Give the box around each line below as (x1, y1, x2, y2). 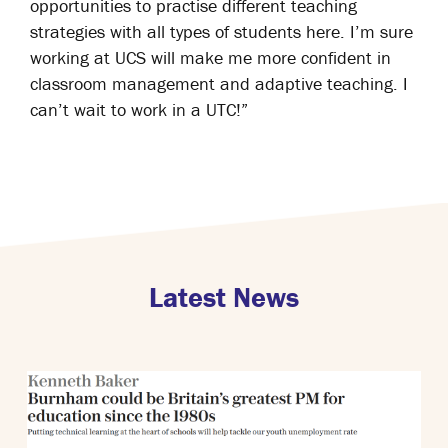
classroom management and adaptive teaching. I (30, 72, 408, 95)
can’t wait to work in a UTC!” (30, 98, 248, 121)
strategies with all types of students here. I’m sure (30, 20, 413, 43)
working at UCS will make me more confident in (30, 46, 391, 69)
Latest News (149, 280, 299, 314)
